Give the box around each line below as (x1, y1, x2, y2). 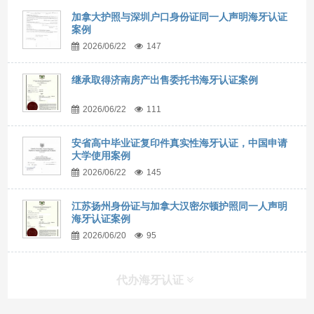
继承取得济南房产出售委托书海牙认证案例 (71, 74, 259, 86)
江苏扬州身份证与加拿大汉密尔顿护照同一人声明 (71, 200, 288, 212)
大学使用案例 (71, 149, 131, 161)
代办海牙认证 (116, 273, 187, 286)
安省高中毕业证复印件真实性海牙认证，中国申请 (71, 137, 288, 149)
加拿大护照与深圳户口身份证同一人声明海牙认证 (71, 11, 288, 22)
